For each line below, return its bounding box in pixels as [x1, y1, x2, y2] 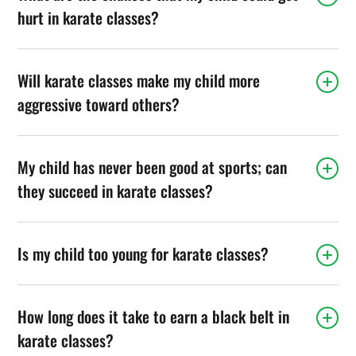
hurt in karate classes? [17, 5, 160, 29]
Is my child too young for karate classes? [17, 241, 269, 265]
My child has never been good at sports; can [17, 154, 288, 179]
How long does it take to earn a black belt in [17, 304, 290, 328]
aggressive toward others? [17, 91, 180, 116]
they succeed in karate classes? [17, 178, 214, 203]
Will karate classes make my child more [17, 68, 261, 92]
